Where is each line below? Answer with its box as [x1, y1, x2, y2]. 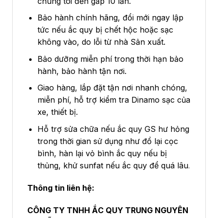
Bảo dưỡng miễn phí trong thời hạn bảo [37, 54, 183, 64]
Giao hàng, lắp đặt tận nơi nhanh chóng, [37, 83, 187, 93]
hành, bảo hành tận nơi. [37, 66, 127, 76]
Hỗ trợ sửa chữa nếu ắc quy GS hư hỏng [37, 124, 189, 134]
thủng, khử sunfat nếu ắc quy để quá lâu [37, 160, 188, 170]
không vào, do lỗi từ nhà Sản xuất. [37, 37, 165, 47]
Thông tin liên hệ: [27, 182, 94, 193]
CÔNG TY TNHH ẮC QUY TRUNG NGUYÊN [27, 205, 188, 215]
